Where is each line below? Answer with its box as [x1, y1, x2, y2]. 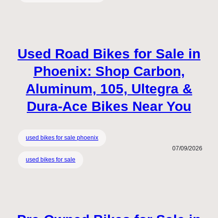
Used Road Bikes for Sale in [18, 46, 200, 62]
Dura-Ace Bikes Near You [27, 99, 191, 114]
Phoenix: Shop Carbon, [33, 64, 185, 79]
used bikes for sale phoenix [26, 134, 98, 141]
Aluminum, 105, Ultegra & [26, 81, 192, 97]
